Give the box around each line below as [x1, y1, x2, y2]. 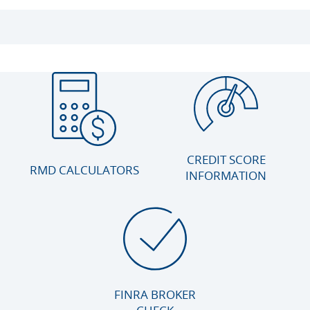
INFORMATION [185, 167, 266, 183]
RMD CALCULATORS [29, 161, 139, 178]
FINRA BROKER [114, 286, 196, 302]
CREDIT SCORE [186, 151, 266, 167]
